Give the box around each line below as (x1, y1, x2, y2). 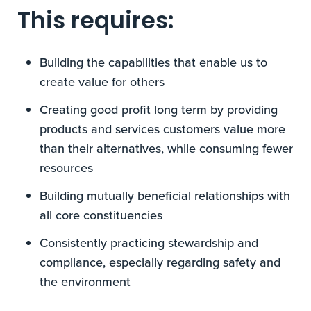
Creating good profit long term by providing (40, 101, 278, 118)
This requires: (17, 3, 175, 42)
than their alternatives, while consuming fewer (40, 140, 294, 157)
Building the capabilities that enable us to (40, 53, 268, 71)
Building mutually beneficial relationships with (40, 187, 291, 204)
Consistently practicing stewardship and (40, 234, 259, 251)
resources (40, 159, 94, 176)
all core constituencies (40, 206, 163, 224)
